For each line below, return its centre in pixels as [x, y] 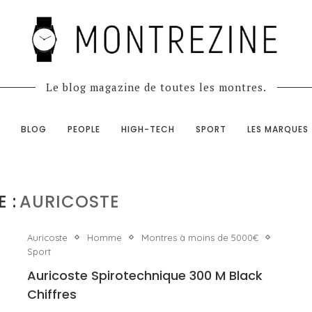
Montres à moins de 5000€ [200, 237]
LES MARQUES [278, 129]
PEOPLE [84, 129]
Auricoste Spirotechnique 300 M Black [145, 275]
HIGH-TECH [148, 129]
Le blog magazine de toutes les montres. [156, 87]
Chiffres [52, 294]
